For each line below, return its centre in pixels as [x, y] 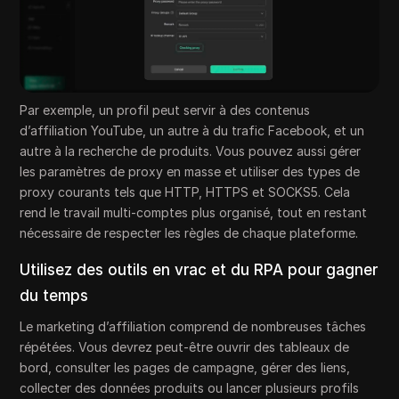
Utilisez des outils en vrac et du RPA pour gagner [199, 270]
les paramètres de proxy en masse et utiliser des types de [190, 172]
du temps [54, 296]
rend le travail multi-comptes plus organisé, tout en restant [194, 213]
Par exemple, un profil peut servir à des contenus [165, 110]
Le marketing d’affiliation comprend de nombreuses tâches [193, 327]
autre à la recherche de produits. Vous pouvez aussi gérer [191, 151]
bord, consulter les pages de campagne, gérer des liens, [185, 368]
